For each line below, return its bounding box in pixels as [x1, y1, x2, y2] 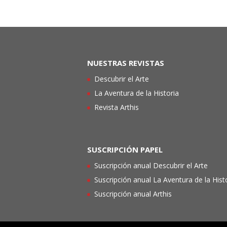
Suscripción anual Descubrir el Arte [94, 161, 208, 171]
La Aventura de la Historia [94, 88, 179, 98]
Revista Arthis [94, 102, 139, 112]
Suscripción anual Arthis [94, 189, 172, 199]
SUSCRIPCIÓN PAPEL [87, 144, 163, 155]
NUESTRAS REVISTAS [87, 58, 164, 68]
